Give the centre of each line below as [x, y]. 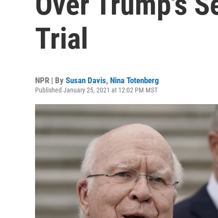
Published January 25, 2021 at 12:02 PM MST [96, 90]
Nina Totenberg [135, 80]
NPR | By [50, 80]
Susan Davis [86, 80]
